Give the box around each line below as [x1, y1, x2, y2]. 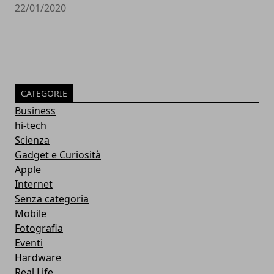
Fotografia [15, 221, 63, 235]
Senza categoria [15, 192, 89, 206]
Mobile [15, 207, 46, 221]
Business [15, 104, 56, 118]
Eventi [15, 236, 43, 250]
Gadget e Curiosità [15, 148, 101, 162]
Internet [15, 177, 53, 191]
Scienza [15, 133, 50, 147]
